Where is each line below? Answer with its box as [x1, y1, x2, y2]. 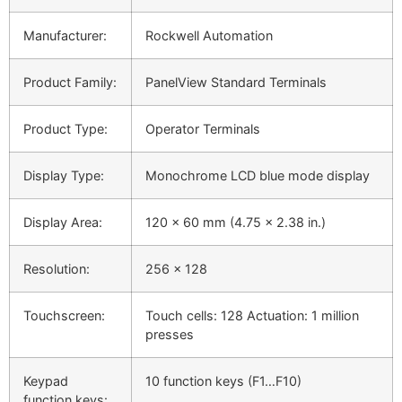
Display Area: [23, 214, 102, 231]
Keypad [23, 373, 68, 389]
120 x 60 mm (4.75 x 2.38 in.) [145, 214, 326, 231]
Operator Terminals [145, 121, 260, 137]
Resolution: [23, 261, 90, 277]
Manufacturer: [23, 28, 107, 44]
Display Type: [23, 168, 104, 184]
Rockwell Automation [145, 28, 273, 44]
